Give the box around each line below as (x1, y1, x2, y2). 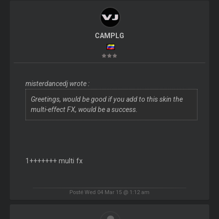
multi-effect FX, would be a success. (30, 105, 138, 113)
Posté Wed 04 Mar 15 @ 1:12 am (69, 189, 150, 196)
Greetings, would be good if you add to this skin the (30, 95, 183, 103)
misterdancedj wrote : (25, 79, 89, 88)
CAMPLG (94, 31, 124, 40)
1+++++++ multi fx (25, 156, 83, 165)
